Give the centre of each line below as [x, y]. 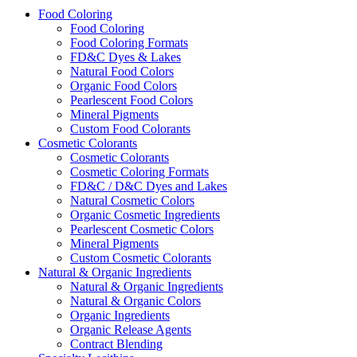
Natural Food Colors [122, 71]
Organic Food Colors [124, 85]
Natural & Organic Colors [135, 300]
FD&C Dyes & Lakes [126, 57]
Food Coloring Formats [129, 42]
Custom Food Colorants [130, 128]
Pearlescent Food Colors [131, 100]
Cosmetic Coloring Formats [139, 171]
